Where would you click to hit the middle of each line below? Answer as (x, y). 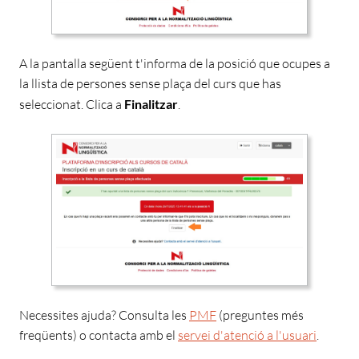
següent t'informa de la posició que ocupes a (208, 64)
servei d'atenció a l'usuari (247, 335)
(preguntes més (260, 315)
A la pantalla (53, 64)
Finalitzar (151, 104)
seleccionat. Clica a (72, 105)
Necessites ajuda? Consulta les (104, 315)
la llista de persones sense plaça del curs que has (150, 84)
